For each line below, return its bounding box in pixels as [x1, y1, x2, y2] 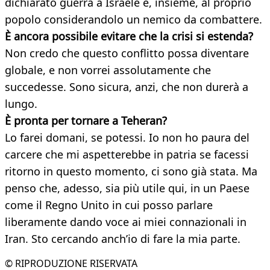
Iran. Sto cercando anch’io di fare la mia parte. [5, 231, 240, 246]
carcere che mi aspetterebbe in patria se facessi [5, 147, 249, 162]
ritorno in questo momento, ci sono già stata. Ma [5, 164, 257, 179]
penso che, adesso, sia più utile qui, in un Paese [5, 181, 250, 196]
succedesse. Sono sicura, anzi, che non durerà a [5, 80, 248, 95]
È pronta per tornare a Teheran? [5, 113, 167, 128]
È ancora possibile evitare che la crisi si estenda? [5, 29, 253, 44]
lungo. [5, 96, 37, 111]
